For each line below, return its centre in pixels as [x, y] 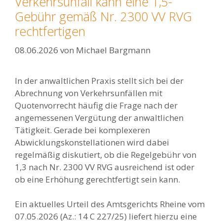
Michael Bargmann [113, 50]
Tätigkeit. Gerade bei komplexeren [82, 130]
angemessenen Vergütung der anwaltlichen [99, 117]
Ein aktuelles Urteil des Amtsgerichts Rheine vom [110, 204]
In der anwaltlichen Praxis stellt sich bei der [99, 80]
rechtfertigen [50, 31]
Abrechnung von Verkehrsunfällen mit [89, 93]
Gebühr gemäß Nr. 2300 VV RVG [103, 16]
